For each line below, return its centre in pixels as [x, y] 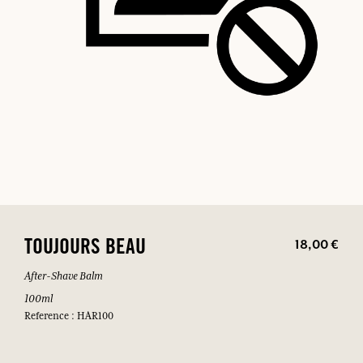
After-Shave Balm [64, 276]
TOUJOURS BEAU [85, 249]
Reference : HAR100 [69, 316]
